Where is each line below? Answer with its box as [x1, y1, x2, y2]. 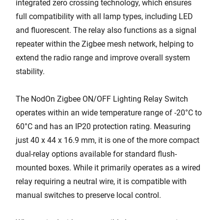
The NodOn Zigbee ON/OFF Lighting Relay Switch [16, 94, 188, 104]
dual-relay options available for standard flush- [16, 149, 177, 159]
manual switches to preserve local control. [16, 191, 161, 200]
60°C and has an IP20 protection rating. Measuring [16, 122, 191, 131]
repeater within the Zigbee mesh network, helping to [16, 39, 193, 49]
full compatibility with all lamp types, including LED [16, 12, 193, 21]
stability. [16, 67, 45, 76]
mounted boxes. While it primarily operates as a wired [16, 163, 200, 172]
